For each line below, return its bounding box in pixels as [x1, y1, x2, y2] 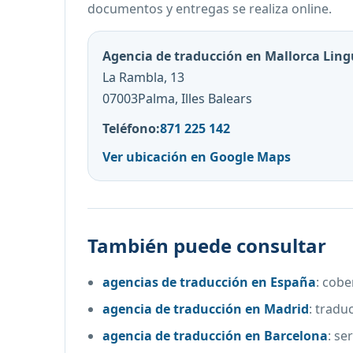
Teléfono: [102, 120, 160, 137]
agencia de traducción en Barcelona [102, 327, 329, 344]
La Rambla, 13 [102, 69, 184, 86]
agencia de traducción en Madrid [102, 300, 310, 318]
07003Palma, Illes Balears [102, 90, 252, 107]
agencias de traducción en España [102, 273, 317, 291]
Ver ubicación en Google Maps [102, 148, 291, 165]
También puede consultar [87, 232, 326, 258]
